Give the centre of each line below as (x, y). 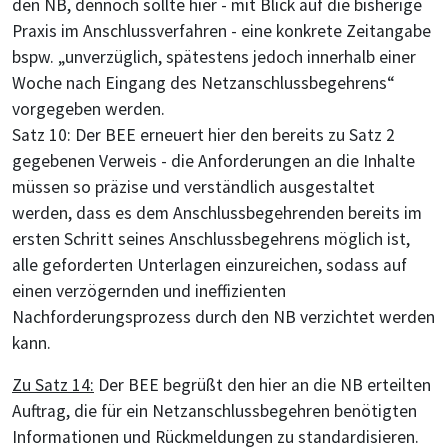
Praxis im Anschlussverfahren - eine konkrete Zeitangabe (221, 31)
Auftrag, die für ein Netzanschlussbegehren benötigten (214, 411)
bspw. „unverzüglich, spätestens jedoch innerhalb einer (214, 57)
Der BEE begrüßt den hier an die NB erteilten (262, 385)
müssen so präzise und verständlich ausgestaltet (193, 187)
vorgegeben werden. (88, 109)
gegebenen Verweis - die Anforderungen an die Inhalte (213, 161)
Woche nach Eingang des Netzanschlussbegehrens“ (203, 83)
